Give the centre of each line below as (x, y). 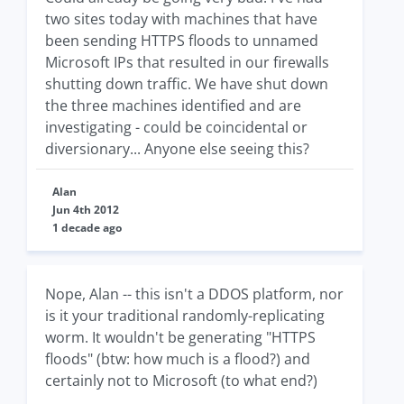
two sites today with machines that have (181, 19)
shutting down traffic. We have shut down (187, 84)
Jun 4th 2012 (86, 210)
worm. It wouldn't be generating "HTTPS (180, 338)
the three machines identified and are (173, 106)
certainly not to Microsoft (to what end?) (181, 381)
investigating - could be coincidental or (176, 128)
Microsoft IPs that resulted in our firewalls (187, 63)
